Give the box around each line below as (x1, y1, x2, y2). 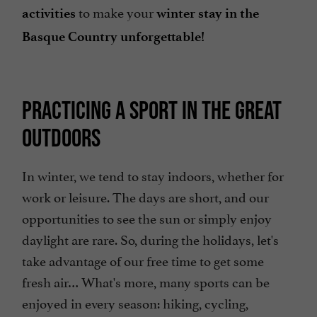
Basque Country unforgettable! (22, 28, 204, 45)
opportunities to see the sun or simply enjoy (22, 207, 272, 228)
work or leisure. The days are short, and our (22, 186, 269, 207)
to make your (76, 1, 156, 22)
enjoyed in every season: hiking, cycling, (22, 292, 248, 313)
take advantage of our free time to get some (22, 250, 264, 270)
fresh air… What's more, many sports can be (22, 271, 270, 292)
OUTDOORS (22, 123, 100, 152)
